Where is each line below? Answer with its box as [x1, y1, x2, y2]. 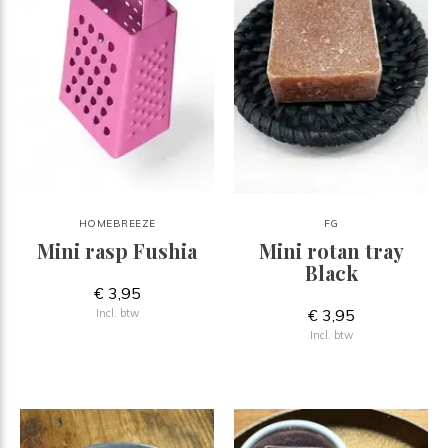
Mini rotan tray [258, 236, 404, 264]
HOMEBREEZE [78, 216, 156, 230]
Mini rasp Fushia [37, 236, 197, 264]
